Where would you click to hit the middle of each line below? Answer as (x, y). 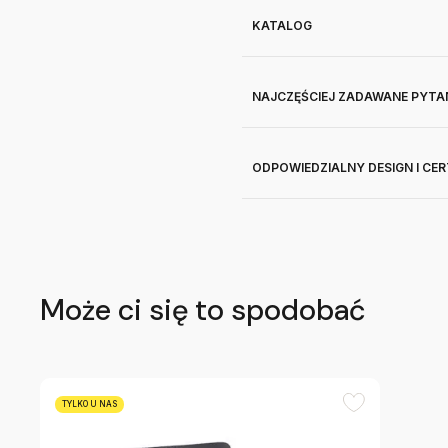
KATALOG (282, 25)
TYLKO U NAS (89, 404)
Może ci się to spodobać (202, 310)
